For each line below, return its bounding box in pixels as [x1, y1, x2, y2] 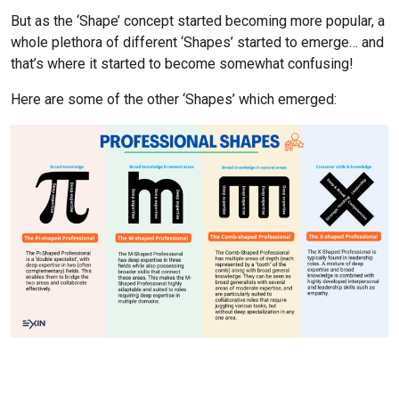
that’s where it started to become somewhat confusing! [11, 55, 354, 73]
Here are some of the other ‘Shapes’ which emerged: [11, 91, 337, 109]
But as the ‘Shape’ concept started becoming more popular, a [11, 12, 385, 30]
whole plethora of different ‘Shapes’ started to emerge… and [11, 34, 384, 52]
